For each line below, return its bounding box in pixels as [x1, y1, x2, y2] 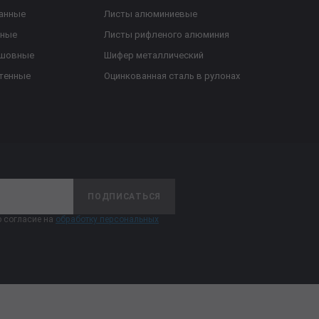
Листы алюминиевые [103, 9, 197, 19]
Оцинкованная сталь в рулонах [103, 70, 240, 81]
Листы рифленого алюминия [103, 29, 229, 40]
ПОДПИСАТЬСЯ [88, 191, 161, 202]
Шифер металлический [103, 50, 204, 61]
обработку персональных [56, 214, 159, 224]
